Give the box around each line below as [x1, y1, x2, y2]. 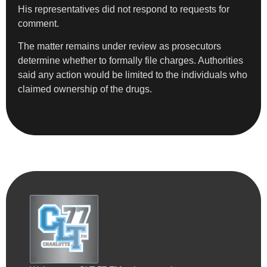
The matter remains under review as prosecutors [18, 41, 221, 52]
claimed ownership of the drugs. [18, 84, 152, 95]
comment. [18, 18, 59, 29]
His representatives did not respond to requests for [18, 4, 229, 14]
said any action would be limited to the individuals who [18, 70, 247, 80]
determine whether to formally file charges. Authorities [18, 55, 243, 66]
